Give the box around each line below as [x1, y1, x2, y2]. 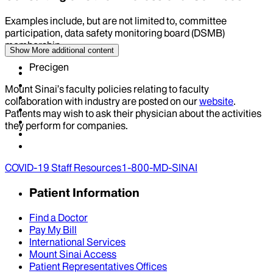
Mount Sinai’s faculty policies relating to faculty [5, 82, 209, 95]
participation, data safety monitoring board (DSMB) [5, 26, 225, 39]
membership [5, 38, 60, 51]
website [199, 94, 233, 107]
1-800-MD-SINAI [121, 161, 197, 174]
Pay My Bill [29, 223, 77, 236]
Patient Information [29, 185, 140, 200]
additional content [49, 46, 114, 55]
